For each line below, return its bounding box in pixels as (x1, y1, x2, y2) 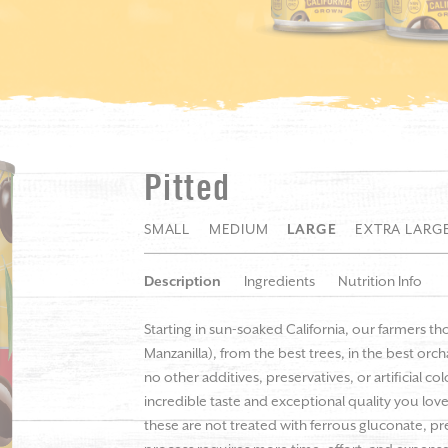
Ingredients (244, 273, 315, 290)
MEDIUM (208, 221, 269, 238)
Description (144, 273, 221, 290)
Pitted (144, 170, 231, 207)
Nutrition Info (338, 273, 422, 290)
